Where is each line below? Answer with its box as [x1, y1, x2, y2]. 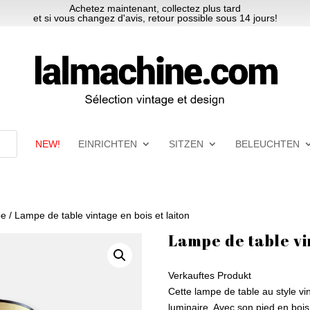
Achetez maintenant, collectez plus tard [69, 3, 241, 14]
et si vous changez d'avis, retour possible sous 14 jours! [33, 12, 277, 24]
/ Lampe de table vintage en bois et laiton [6, 210, 190, 221]
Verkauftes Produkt [168, 270, 252, 281]
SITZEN [168, 138, 203, 149]
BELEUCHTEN [235, 138, 300, 149]
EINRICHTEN [77, 138, 137, 149]
